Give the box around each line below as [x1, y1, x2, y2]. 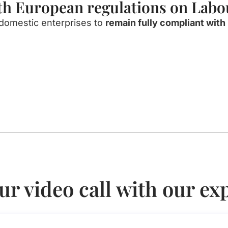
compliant [160, 17, 204, 28]
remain [105, 17, 136, 28]
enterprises [41, 17, 92, 28]
